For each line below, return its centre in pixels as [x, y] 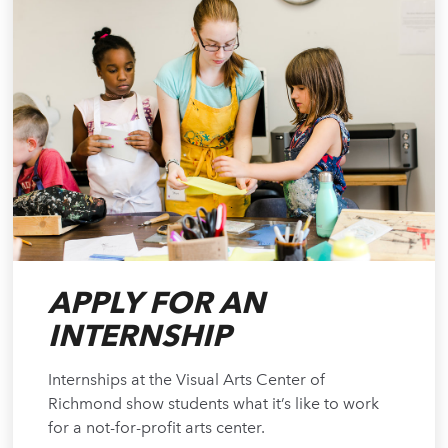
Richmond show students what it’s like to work [214, 403]
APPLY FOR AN [157, 302]
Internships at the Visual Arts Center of [187, 379]
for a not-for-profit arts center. [157, 427]
